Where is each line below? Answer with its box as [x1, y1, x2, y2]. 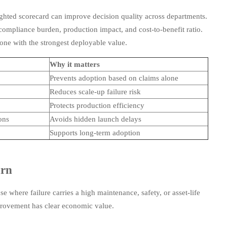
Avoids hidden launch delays [49, 115, 141, 124]
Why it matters [49, 60, 100, 69]
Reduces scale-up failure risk [49, 88, 141, 96]
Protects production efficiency [49, 101, 144, 110]
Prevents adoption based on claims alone [49, 74, 178, 83]
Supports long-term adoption [49, 129, 140, 137]
